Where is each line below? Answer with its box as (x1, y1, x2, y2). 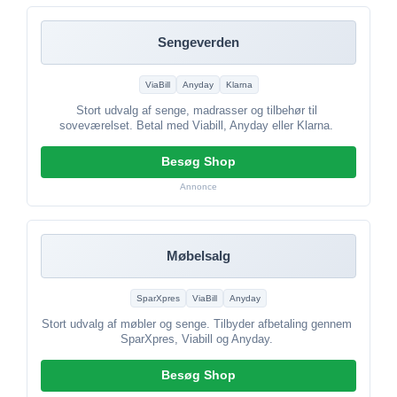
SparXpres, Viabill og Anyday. (120, 332, 273, 346)
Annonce (180, 182, 217, 191)
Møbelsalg (167, 248, 230, 263)
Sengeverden (158, 35, 239, 50)
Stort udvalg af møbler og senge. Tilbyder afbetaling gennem (41, 317, 352, 331)
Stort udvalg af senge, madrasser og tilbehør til (75, 104, 317, 117)
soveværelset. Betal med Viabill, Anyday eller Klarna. (59, 119, 333, 132)
